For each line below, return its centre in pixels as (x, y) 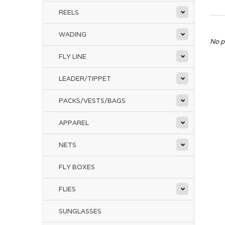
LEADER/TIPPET (85, 79)
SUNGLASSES (80, 211)
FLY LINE (73, 57)
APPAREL (74, 123)
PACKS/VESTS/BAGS (92, 101)
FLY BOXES (77, 167)
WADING (73, 34)
